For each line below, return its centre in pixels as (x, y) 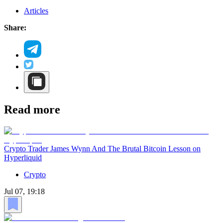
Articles (36, 10)
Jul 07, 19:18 (24, 191)
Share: (15, 27)
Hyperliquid (23, 157)
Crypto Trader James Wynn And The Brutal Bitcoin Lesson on (102, 148)
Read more (32, 110)
